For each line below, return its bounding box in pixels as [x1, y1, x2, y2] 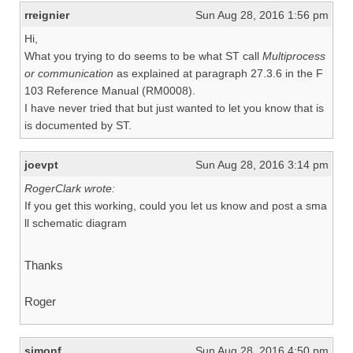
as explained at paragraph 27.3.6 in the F [113, 67, 323, 80]
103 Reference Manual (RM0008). [24, 84, 195, 97]
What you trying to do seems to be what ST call [24, 50, 262, 62]
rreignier [24, 9, 69, 21]
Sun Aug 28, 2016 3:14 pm [195, 158, 329, 171]
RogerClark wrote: [24, 182, 115, 195]
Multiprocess [262, 50, 325, 62]
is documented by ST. [24, 119, 132, 132]
